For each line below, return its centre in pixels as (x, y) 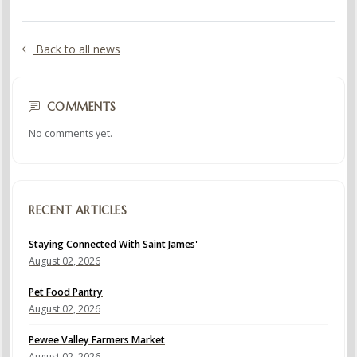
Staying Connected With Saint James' (113, 244)
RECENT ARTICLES (78, 210)
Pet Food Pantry (66, 292)
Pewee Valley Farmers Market (97, 339)
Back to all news (76, 49)
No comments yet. (71, 133)
